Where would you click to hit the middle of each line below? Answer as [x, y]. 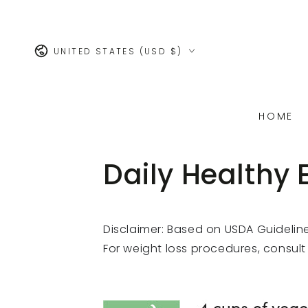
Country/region [78, 44]
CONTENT [48, 20]
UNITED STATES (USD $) [118, 51]
